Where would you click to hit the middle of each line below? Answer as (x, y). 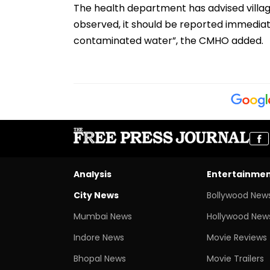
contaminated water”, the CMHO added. (168, 40)
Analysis (93, 174)
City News (96, 195)
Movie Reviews (237, 237)
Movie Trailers (235, 258)
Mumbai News (103, 216)
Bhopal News (100, 258)
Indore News (99, 237)
